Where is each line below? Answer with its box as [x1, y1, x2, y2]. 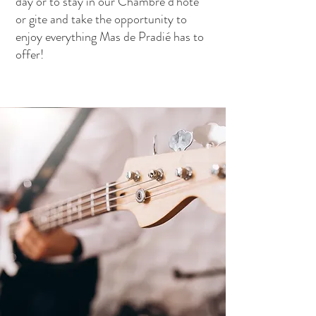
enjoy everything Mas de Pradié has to [16, 28, 204, 46]
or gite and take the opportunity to [16, 10, 187, 28]
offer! [16, 45, 44, 63]
